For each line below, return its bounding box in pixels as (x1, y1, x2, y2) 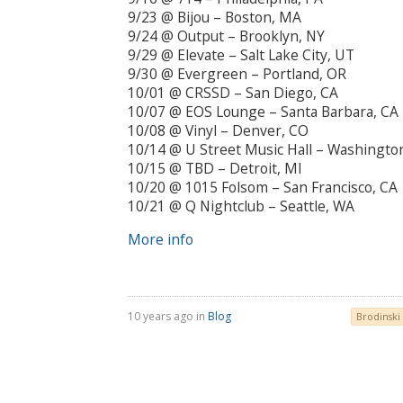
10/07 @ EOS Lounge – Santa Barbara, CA (128, 102, 399, 122)
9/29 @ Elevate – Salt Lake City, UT (128, 45, 354, 66)
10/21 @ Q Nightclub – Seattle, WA (128, 196, 354, 217)
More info (128, 228, 193, 249)
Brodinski (356, 309, 400, 323)
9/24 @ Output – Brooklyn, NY (128, 26, 325, 47)
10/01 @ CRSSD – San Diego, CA (128, 83, 338, 103)
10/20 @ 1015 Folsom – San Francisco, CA (128, 177, 398, 198)
